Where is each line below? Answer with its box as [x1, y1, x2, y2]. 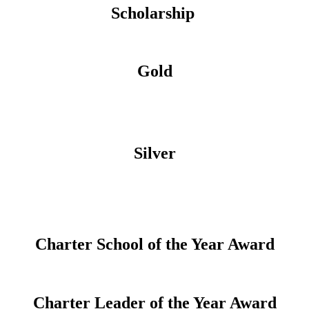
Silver [133, 144, 176, 163]
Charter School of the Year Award [34, 235, 275, 253]
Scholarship [110, 3, 199, 22]
